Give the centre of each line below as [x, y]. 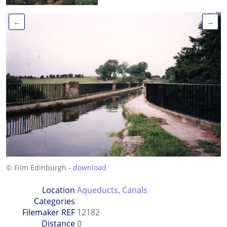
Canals [135, 190]
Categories [54, 201]
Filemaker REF [48, 213]
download [90, 168]
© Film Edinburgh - [40, 168]
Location [58, 190]
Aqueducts [97, 190]
